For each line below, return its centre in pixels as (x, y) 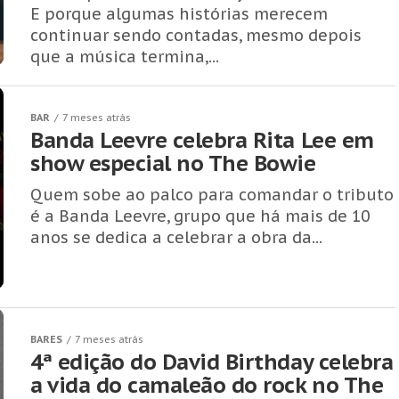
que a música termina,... (125, 57)
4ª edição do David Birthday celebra (212, 362)
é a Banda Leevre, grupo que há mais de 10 (200, 216)
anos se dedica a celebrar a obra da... (176, 237)
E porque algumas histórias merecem (179, 14)
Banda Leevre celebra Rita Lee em (202, 140)
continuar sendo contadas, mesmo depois (196, 35)
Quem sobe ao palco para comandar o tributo (212, 195)
